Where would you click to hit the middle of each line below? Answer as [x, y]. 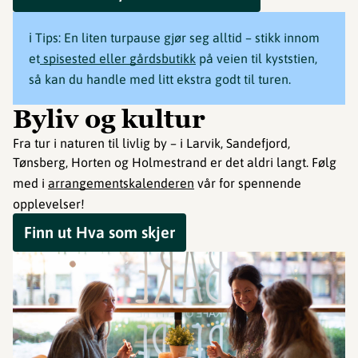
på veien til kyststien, [257, 59]
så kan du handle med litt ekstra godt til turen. [160, 80]
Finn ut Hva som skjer [99, 233]
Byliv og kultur [109, 119]
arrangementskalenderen [121, 183]
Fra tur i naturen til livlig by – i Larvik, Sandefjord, [151, 143]
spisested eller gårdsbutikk [118, 59]
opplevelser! [49, 204]
